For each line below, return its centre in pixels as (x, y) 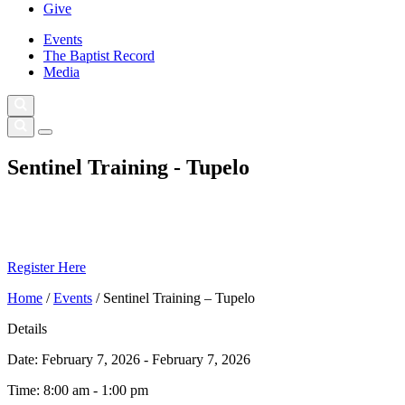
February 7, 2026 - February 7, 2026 (146, 359)
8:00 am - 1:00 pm (96, 390)
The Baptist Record (99, 56)
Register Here (47, 267)
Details (27, 328)
